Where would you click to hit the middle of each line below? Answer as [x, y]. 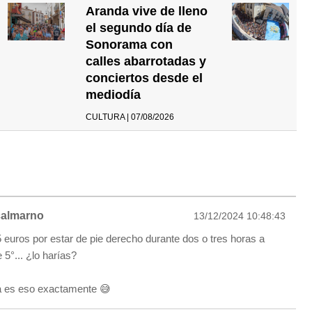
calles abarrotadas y [146, 61]
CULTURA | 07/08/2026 [130, 117]
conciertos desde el [145, 78]
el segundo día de [139, 28]
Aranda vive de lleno [147, 11]
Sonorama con [130, 44]
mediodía [114, 94]
